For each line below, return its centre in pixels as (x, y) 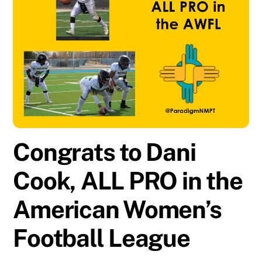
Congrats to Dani (104, 152)
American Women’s (117, 209)
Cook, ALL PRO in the (128, 181)
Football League (101, 238)
